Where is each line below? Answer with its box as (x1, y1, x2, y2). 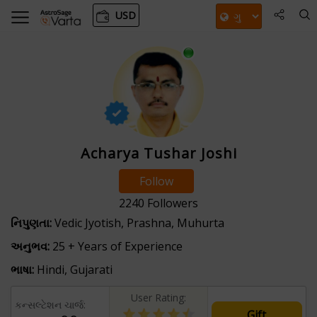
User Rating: (131, 290, 186, 304)
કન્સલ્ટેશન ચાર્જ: (15, 297, 86, 311)
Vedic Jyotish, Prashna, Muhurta (52, 214, 224, 231)
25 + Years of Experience (50, 238, 183, 254)
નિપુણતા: (11, 214, 52, 231)
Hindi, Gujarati (34, 261, 113, 277)
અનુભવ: (11, 238, 50, 254)
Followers (144, 195, 198, 211)
